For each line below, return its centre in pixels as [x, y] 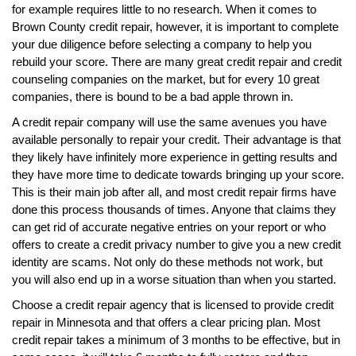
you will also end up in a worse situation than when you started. [174, 279]
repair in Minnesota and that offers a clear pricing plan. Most [166, 322]
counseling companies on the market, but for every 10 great [166, 79]
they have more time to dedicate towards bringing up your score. [178, 174]
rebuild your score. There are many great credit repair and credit [177, 61]
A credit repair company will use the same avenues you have [169, 122]
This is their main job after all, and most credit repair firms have [174, 192]
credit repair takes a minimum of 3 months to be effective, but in [176, 339]
